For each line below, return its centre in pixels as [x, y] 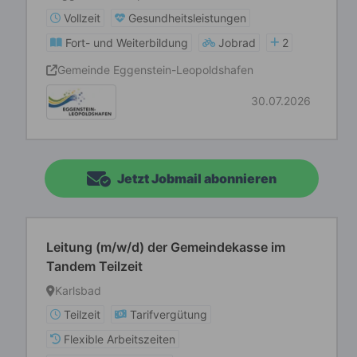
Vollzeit [82, 18]
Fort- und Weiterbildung [127, 43]
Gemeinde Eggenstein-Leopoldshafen [155, 70]
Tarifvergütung [169, 314]
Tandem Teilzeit [94, 266]
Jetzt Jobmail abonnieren [197, 178]
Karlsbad [78, 290]
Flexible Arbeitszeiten [120, 339]
